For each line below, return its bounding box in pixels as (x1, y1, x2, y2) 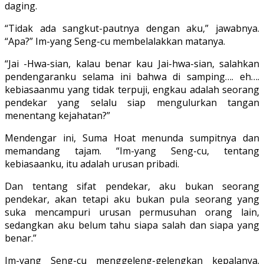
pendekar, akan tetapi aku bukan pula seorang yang (5, 193, 259, 206)
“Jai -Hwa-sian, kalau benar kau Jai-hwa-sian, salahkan (5, 57, 259, 71)
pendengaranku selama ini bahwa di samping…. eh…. (5, 70, 259, 84)
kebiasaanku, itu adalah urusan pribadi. (5, 157, 179, 171)
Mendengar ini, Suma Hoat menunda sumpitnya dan (5, 131, 259, 145)
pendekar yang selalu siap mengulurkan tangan (5, 96, 259, 110)
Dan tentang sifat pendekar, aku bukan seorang (5, 180, 259, 193)
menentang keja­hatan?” (5, 109, 110, 123)
